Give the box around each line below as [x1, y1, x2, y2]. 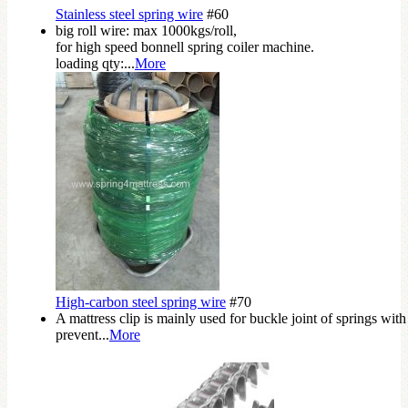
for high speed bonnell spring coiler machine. [56, 39, 314, 55]
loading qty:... [56, 56, 135, 71]
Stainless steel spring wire [56, 6, 203, 22]
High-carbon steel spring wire [56, 294, 226, 310]
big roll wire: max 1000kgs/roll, [56, 23, 237, 38]
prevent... [56, 327, 109, 342]
